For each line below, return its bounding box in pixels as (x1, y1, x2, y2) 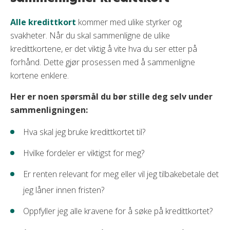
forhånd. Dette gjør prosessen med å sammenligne (10, 56, 195, 68)
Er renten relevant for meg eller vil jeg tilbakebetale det (23, 168, 219, 180)
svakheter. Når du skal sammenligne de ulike (10, 30, 170, 41)
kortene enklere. (10, 70, 71, 81)
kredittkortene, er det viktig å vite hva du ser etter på (10, 43, 197, 54)
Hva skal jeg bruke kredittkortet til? (23, 126, 145, 138)
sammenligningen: (10, 104, 88, 116)
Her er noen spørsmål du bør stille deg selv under (10, 91, 213, 102)
